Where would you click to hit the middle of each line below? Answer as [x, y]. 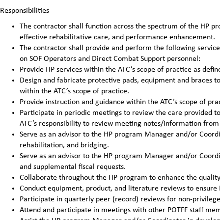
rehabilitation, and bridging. [64, 145]
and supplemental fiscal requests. [73, 167]
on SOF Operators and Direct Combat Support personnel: [110, 59]
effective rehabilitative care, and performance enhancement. [117, 37]
